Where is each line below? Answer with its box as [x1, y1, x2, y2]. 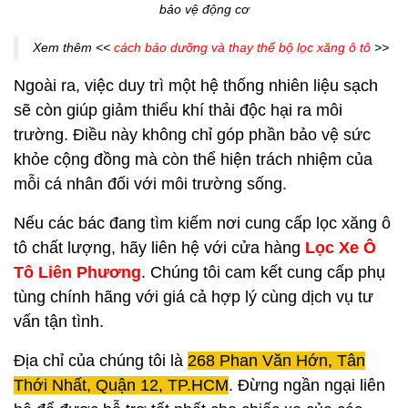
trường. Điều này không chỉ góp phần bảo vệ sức [14, 126, 371, 145]
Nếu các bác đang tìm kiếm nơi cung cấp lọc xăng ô [14, 214, 391, 233]
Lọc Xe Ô [305, 239, 376, 258]
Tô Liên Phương [14, 263, 141, 282]
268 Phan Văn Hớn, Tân [188, 352, 365, 371]
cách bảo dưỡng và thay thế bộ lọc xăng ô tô [114, 40, 374, 56]
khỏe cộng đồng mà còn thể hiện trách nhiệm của [14, 150, 372, 169]
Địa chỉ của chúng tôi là [14, 352, 188, 371]
